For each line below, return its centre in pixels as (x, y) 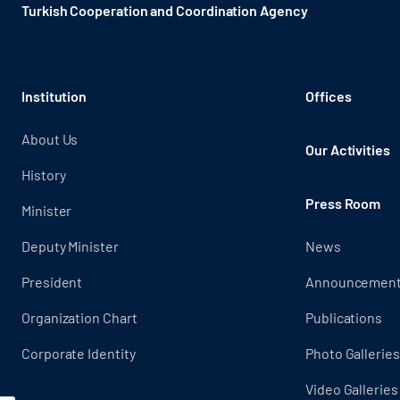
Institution (54, 96)
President (52, 282)
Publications (344, 317)
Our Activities (347, 150)
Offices (328, 96)
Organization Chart (79, 317)
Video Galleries (351, 389)
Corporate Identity (78, 353)
